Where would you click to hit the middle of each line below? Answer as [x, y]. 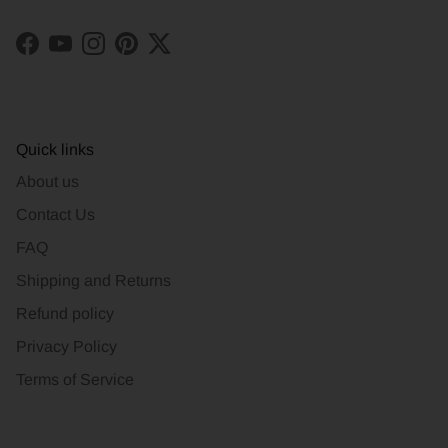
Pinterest [156, 53]
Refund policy [65, 313]
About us [47, 181]
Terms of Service [75, 379]
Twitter [181, 53]
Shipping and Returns [93, 280]
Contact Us [55, 214]
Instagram [127, 53]
